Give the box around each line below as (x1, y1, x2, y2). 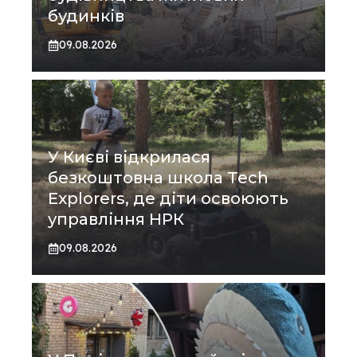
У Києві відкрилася (48, 147, 210, 167)
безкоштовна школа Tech (48, 168, 269, 188)
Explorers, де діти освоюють (48, 189, 288, 209)
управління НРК (48, 210, 184, 229)
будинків (48, 6, 124, 26)
